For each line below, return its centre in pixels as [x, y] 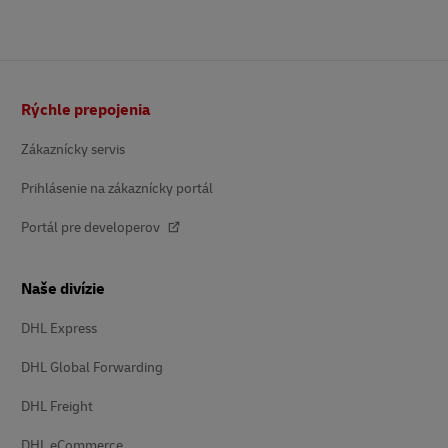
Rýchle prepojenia [85, 109]
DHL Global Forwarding [92, 367]
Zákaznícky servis [73, 149]
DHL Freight [57, 406]
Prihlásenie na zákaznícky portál [117, 188]
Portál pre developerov [92, 227]
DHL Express [59, 328]
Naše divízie [63, 288]
